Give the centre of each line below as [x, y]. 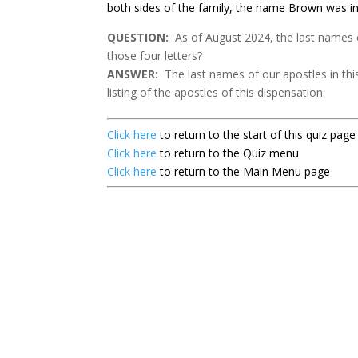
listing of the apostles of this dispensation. [217, 92]
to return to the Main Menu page [244, 171]
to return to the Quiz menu [228, 153]
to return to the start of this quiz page [258, 135]
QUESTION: [138, 37]
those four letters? [155, 56]
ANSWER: [135, 74]
